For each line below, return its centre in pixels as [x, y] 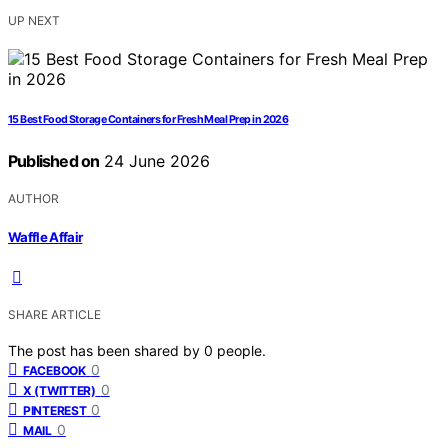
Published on [54, 161]
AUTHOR [33, 199]
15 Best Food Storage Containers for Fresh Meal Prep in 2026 [148, 120]
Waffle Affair [45, 236]
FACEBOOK [54, 370]
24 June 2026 [155, 161]
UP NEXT [34, 21]
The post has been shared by [106, 350]
